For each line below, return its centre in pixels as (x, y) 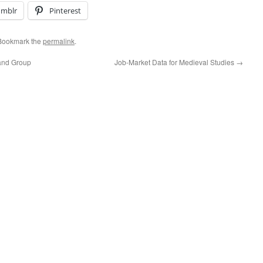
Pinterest (65, 11)
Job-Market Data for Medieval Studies (175, 62)
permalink (59, 41)
